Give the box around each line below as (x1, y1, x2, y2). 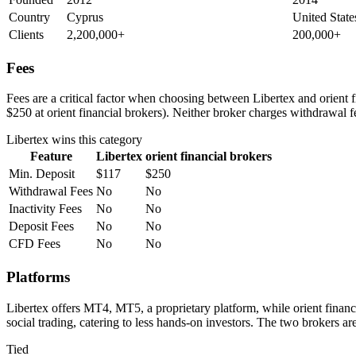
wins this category (48, 133, 142, 147)
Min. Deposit (9, 167, 75, 181)
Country (9, 10, 50, 25)
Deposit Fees (9, 219, 74, 234)
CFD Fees (9, 237, 60, 251)
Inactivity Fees (9, 202, 82, 216)
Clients (9, 28, 44, 42)
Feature (29, 149, 72, 164)
